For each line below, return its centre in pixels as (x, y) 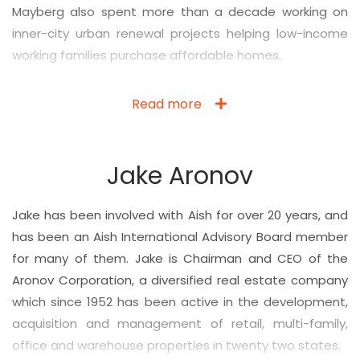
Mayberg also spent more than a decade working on (180, 11)
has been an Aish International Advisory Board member (180, 237)
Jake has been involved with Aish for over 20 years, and (180, 215)
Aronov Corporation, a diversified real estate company (180, 280)
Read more (166, 104)
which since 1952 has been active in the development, (180, 302)
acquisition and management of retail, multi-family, (180, 324)
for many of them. (74, 259)
